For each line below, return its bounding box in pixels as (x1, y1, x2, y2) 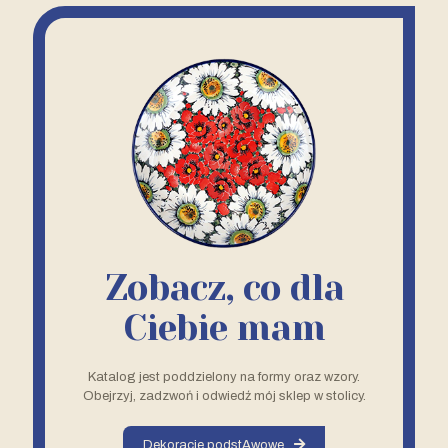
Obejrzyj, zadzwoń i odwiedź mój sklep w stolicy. (82, 389, 366, 403)
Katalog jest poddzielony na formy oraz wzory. (88, 370, 360, 384)
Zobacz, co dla (104, 267, 344, 309)
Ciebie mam (123, 307, 325, 349)
